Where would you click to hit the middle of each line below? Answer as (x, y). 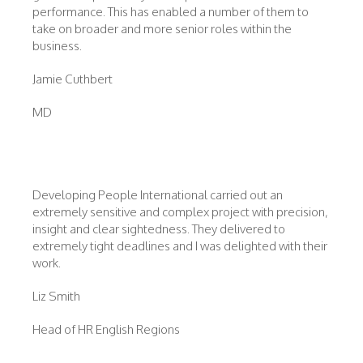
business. (57, 46)
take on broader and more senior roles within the (162, 29)
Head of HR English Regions (106, 329)
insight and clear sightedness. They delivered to (159, 229)
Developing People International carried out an (158, 195)
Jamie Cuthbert (73, 79)
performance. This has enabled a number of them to (171, 12)
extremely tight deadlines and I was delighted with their (180, 246)
